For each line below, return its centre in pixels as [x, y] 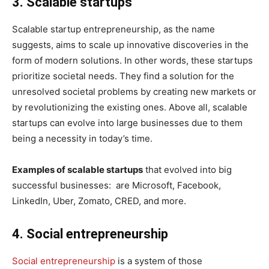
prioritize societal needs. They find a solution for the [123, 76]
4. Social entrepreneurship [90, 234]
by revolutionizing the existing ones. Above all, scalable [130, 107]
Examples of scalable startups [77, 169]
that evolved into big [187, 169]
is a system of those [159, 261]
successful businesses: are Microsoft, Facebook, [116, 185]
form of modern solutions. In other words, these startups [132, 60]
